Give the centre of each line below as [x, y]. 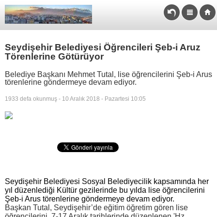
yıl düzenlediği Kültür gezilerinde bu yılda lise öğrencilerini [105, 190]
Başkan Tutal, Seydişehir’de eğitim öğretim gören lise [96, 207]
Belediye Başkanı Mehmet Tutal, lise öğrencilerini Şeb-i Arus [108, 74]
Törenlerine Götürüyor [54, 56]
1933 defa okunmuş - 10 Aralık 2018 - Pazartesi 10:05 [75, 99]
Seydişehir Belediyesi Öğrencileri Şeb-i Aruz [103, 47]
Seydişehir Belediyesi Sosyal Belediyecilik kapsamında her [107, 181]
